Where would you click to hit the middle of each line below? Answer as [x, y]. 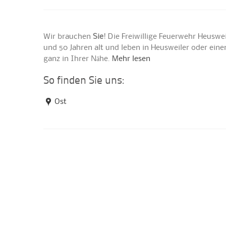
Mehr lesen [131, 59]
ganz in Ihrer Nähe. [78, 59]
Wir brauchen [68, 37]
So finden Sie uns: [84, 81]
